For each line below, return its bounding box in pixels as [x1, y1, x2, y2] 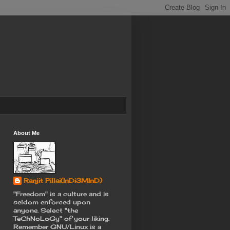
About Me [13, 129, 40, 136]
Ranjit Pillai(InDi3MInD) [24, 176, 102, 184]
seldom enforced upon [13, 198, 90, 206]
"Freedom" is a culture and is [13, 189, 109, 198]
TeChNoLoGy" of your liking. [13, 214, 109, 222]
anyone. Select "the [13, 206, 78, 214]
